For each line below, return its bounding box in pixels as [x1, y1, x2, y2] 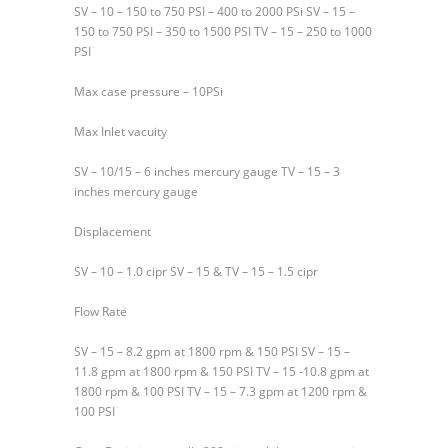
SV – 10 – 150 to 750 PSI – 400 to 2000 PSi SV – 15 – [74, 2, 355, 20]
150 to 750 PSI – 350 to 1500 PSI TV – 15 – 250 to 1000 [74, 22, 372, 40]
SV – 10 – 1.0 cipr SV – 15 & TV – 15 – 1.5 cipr [74, 262, 318, 280]
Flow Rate [74, 302, 127, 320]
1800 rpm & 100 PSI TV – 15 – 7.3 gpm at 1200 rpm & [74, 382, 367, 400]
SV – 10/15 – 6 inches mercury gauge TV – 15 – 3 [74, 162, 340, 180]
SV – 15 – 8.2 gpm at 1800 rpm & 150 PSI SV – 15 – [74, 342, 350, 360]
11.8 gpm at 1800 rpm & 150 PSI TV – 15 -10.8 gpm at [74, 362, 369, 380]
